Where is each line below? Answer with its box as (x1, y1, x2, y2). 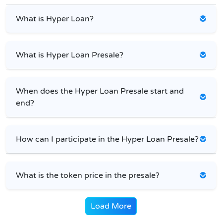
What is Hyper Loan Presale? (16, 50, 123, 60)
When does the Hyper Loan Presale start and (16, 86, 184, 96)
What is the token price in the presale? (16, 170, 160, 180)
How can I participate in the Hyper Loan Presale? (16, 134, 199, 144)
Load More (91, 201, 131, 211)
